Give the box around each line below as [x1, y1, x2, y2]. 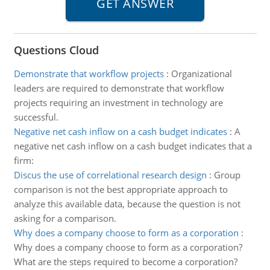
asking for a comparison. [13, 212, 116, 224]
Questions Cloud [13, 43, 99, 57]
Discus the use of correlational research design [13, 169, 207, 181]
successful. [13, 111, 58, 123]
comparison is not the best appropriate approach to [13, 183, 228, 195]
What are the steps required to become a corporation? [13, 256, 237, 268]
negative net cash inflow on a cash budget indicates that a [13, 140, 252, 152]
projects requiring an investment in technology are [13, 96, 223, 108]
